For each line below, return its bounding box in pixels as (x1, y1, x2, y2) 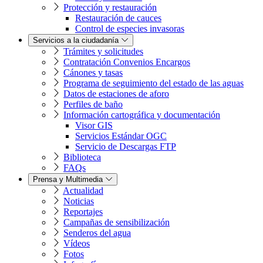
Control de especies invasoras (75, 23, 184, 34)
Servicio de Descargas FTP (75, 141, 176, 152)
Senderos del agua (63, 228, 131, 238)
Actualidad (63, 186, 103, 196)
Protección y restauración (63, 2, 157, 13)
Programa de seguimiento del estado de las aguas (63, 78, 244, 89)
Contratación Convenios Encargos (63, 57, 190, 68)
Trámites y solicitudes (63, 46, 143, 57)
